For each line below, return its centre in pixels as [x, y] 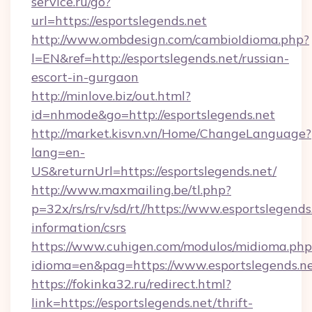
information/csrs [79, 227]
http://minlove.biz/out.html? [111, 96]
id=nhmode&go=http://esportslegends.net [153, 115]
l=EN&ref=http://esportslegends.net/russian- [160, 58]
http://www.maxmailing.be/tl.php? [131, 190]
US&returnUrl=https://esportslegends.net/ [154, 171]
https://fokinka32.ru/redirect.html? [131, 284]
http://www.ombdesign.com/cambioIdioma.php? [170, 39]
